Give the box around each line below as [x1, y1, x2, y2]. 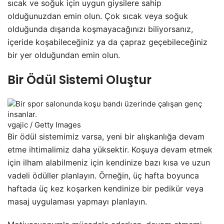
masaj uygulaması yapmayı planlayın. [7, 196, 147, 206]
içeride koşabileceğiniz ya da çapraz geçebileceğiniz [7, 37, 207, 47]
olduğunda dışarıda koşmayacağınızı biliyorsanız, [7, 24, 193, 34]
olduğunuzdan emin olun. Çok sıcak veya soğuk [7, 11, 188, 21]
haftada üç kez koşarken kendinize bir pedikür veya [7, 183, 203, 193]
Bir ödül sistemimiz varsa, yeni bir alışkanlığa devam [7, 131, 204, 141]
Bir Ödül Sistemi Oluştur [7, 71, 151, 88]
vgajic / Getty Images [7, 120, 81, 129]
